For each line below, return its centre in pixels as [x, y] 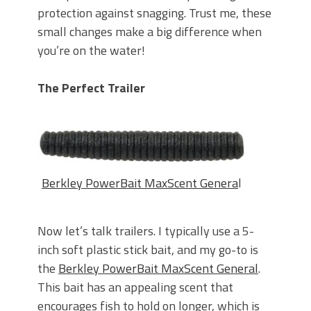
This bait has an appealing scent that [135, 287]
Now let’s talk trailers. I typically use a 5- [146, 230]
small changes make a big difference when [150, 31]
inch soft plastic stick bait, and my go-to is [148, 249]
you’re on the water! [91, 50]
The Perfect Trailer [91, 87]
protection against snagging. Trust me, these [154, 12]
